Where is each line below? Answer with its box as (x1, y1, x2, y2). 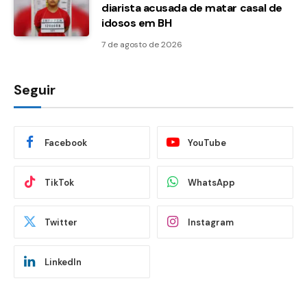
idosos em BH (101, 16, 172, 31)
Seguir (14, 81, 56, 99)
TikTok (45, 176, 74, 188)
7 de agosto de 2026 (101, 39, 182, 51)
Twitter (45, 216, 77, 228)
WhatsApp (188, 176, 235, 188)
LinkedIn (45, 256, 82, 268)
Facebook (45, 136, 87, 149)
